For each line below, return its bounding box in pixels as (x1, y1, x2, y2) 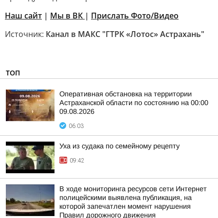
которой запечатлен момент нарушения (59, 202, 191, 210)
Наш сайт (5, 10, 42, 21)
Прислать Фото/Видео (91, 10, 179, 21)
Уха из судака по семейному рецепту (59, 142, 180, 150)
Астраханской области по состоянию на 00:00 (59, 99, 208, 107)
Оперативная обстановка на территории (59, 90, 192, 98)
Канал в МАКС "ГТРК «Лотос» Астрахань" (46, 29, 204, 39)
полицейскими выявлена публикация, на (59, 194, 192, 201)
